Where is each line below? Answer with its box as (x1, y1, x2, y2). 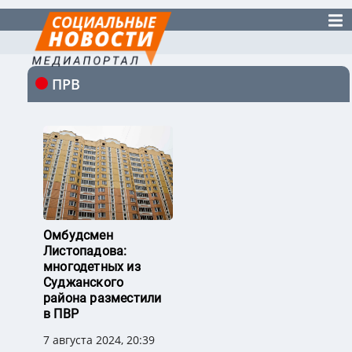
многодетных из (43, 259, 141, 275)
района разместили (43, 291, 162, 306)
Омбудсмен (43, 228, 113, 244)
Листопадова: (43, 244, 127, 259)
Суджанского (43, 275, 124, 291)
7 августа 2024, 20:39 (43, 332, 155, 348)
